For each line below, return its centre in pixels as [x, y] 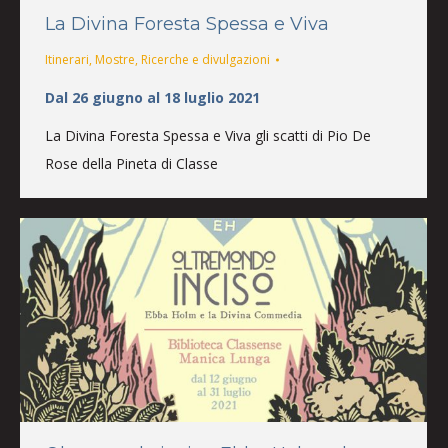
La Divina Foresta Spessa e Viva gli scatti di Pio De [208, 135]
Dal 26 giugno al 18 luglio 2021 [152, 97]
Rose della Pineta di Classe [131, 163]
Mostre [115, 59]
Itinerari [67, 59]
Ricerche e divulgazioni [205, 59]
